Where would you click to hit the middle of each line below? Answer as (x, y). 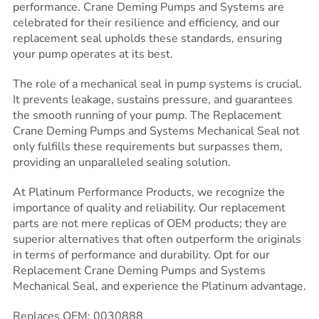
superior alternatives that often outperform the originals (157, 239)
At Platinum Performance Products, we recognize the (148, 192)
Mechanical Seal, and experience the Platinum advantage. (159, 286)
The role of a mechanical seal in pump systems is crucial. (157, 84)
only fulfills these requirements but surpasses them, (147, 146)
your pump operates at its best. (93, 54)
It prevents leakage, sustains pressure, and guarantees (152, 99)
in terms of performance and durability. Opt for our (141, 255)
